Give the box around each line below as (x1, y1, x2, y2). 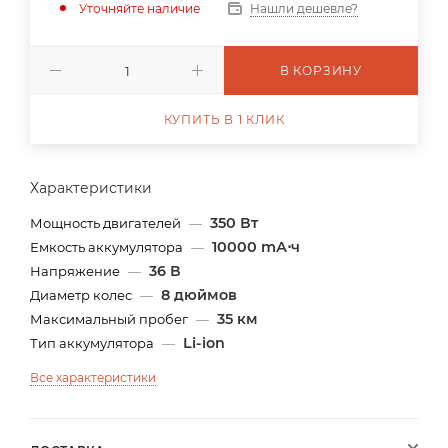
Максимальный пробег (30, 311, 191, 327)
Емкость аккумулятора (30, 239, 186, 255)
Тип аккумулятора (30, 335, 157, 351)
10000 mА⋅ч (212, 238, 300, 256)
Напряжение (30, 263, 123, 279)
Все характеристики (30, 370, 156, 385)
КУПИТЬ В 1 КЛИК (163, 112, 285, 127)
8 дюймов (161, 286, 237, 304)
